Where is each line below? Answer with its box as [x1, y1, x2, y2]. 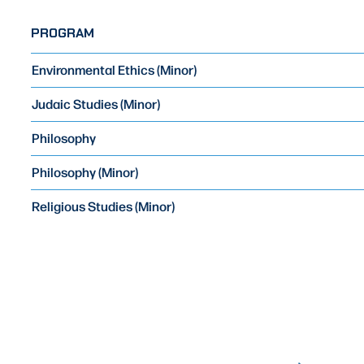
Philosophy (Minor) [32, 162, 138, 181]
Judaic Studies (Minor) [32, 94, 160, 113]
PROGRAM [31, 24, 94, 42]
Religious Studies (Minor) [32, 197, 175, 215]
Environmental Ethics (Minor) [32, 60, 197, 79]
